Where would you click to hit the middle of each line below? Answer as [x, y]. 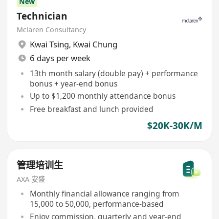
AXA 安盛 [31, 179]
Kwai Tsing [49, 44]
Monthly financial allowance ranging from [104, 193]
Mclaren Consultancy [52, 29]
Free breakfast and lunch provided [91, 109]
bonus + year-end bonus [73, 83]
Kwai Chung [95, 44]
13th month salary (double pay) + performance [114, 73]
